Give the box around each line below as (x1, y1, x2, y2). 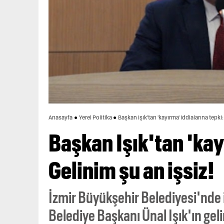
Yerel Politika (78, 113, 112, 121)
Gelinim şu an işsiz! (48, 156, 215, 184)
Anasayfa (48, 113, 72, 121)
